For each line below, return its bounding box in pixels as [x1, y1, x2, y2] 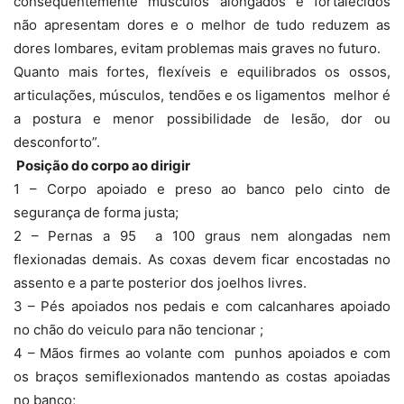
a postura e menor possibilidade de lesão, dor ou [14, 110, 390, 128]
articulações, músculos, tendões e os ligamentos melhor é [14, 87, 390, 105]
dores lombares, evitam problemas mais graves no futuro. [14, 40, 381, 58]
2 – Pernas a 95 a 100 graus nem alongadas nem [14, 227, 390, 245]
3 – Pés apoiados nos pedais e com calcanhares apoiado [14, 298, 390, 316]
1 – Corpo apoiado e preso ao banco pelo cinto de [14, 180, 390, 198]
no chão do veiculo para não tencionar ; [14, 321, 263, 339]
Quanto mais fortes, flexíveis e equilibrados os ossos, [14, 63, 390, 81]
